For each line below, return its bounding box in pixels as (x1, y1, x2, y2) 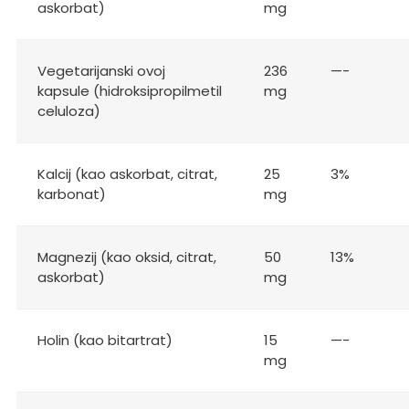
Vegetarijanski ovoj (37, 60, 165, 80)
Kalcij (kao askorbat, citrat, (37, 163, 217, 184)
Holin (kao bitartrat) (37, 330, 173, 350)
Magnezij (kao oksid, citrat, (37, 246, 216, 267)
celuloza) (37, 100, 100, 121)
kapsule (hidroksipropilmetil (37, 80, 222, 100)
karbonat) (37, 184, 106, 204)
